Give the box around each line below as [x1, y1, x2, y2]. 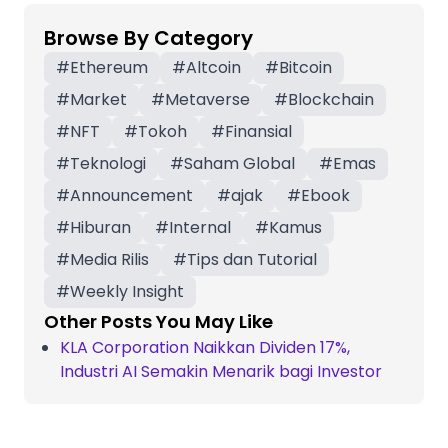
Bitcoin [279, 55, 332, 79]
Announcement [70, 183, 193, 207]
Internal [169, 215, 231, 239]
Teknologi [70, 151, 146, 175]
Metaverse [165, 87, 250, 111]
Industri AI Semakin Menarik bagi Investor [60, 359, 382, 383]
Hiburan [70, 215, 131, 239]
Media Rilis [70, 247, 149, 271]
